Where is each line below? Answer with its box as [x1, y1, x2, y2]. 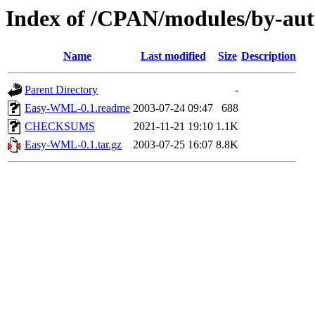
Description [241, 50, 296, 63]
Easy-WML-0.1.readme [25, 102, 130, 115]
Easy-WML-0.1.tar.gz [25, 139, 122, 151]
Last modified [140, 50, 206, 63]
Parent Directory [25, 84, 98, 96]
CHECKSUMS [25, 120, 95, 133]
